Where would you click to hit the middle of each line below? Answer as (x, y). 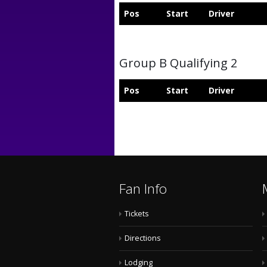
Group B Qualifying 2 (178, 63)
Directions (143, 238)
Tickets (137, 214)
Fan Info (143, 189)
